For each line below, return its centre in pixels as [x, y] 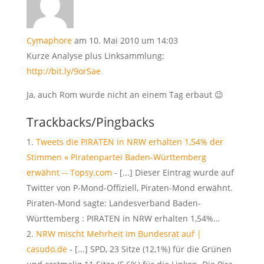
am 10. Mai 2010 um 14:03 [126, 40]
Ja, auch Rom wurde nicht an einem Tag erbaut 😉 [125, 95]
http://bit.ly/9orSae [63, 71]
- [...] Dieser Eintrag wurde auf [173, 172]
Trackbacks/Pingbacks [90, 122]
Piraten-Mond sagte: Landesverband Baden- [113, 203]
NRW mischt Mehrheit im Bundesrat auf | [118, 234]
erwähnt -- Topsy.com [69, 172]
